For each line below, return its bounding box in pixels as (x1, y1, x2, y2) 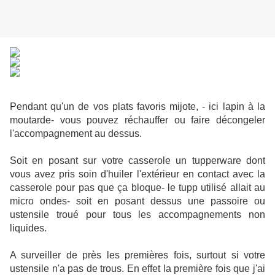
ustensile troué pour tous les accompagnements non (10, 209, 265, 220)
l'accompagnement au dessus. (10, 128, 142, 139)
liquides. (10, 223, 47, 234)
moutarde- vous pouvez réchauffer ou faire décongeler (10, 115, 265, 126)
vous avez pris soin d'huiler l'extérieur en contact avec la (10, 169, 265, 180)
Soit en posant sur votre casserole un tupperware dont (10, 155, 265, 166)
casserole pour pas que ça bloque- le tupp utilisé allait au (10, 182, 265, 193)
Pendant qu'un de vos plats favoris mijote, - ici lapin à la (10, 101, 265, 112)
